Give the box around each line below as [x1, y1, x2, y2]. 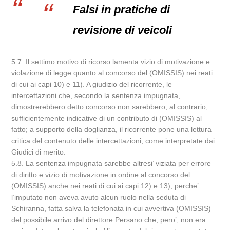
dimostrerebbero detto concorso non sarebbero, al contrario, [11, 103, 208, 111]
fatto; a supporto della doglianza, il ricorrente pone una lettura [11, 125, 212, 133]
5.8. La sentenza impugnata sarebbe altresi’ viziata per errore [11, 159, 212, 167]
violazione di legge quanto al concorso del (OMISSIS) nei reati [11, 69, 213, 77]
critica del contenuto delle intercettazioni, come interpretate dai [11, 137, 215, 145]
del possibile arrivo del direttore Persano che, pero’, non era [11, 216, 206, 224]
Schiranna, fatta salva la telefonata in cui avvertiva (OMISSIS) [11, 204, 212, 213]
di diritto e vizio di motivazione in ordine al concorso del [11, 170, 190, 179]
